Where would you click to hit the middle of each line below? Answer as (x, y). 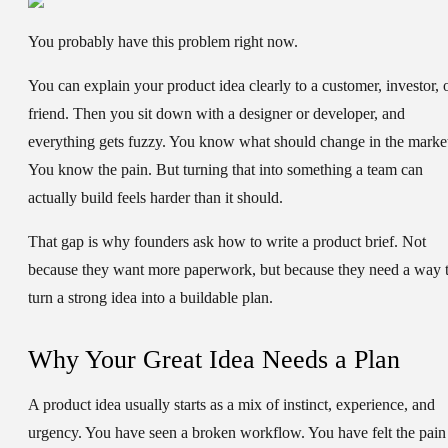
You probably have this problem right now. (163, 42)
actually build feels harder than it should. (155, 198)
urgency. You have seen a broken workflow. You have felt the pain (237, 433)
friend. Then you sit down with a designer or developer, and (216, 114)
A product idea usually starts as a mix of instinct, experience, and (231, 405)
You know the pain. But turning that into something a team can (225, 170)
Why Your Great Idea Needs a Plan (214, 360)
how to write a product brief (306, 242)
